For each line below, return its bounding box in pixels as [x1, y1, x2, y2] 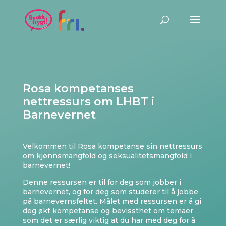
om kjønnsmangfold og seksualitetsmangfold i [22, 151, 192, 160]
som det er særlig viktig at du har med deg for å [22, 216, 195, 225]
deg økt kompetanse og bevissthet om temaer [22, 206, 193, 215]
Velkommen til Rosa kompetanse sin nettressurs [22, 142, 202, 151]
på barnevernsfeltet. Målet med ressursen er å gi [22, 197, 201, 206]
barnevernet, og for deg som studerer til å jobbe [22, 187, 198, 196]
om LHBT [93, 95, 151, 108]
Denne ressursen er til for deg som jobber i [22, 178, 181, 187]
